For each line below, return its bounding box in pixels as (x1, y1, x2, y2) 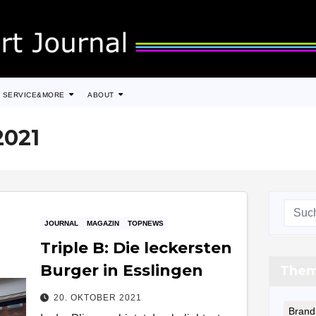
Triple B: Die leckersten (40, 238, 233, 257)
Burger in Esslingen (40, 260, 204, 280)
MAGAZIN (87, 219, 120, 227)
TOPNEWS (128, 219, 164, 227)
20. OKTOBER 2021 (54, 292, 142, 303)
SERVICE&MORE (2, 90, 68, 99)
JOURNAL (44, 219, 79, 227)
